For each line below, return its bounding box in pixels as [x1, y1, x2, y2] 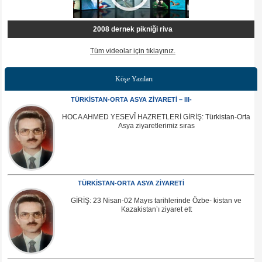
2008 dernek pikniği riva [93, 25, 173, 34]
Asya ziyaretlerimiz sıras [118, 122, 195, 130]
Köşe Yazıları [115, 75, 153, 84]
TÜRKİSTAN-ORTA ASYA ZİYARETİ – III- [70, 96, 192, 104]
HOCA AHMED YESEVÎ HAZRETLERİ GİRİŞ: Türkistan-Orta [62, 113, 250, 122]
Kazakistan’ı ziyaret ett [120, 205, 192, 214]
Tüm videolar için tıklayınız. [90, 47, 175, 56]
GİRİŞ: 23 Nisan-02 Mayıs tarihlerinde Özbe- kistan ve [71, 196, 242, 205]
